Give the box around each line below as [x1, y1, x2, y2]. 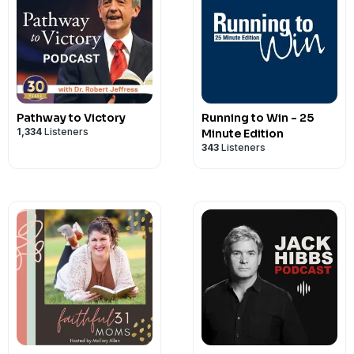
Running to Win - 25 [201, 111, 314, 125]
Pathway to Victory [17, 111, 126, 125]
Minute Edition [201, 126, 284, 141]
